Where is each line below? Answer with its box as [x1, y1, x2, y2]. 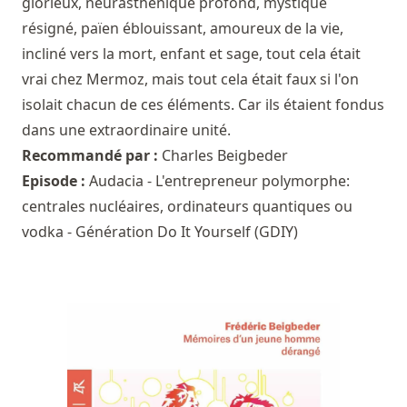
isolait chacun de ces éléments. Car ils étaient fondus [22, 94, 384, 115]
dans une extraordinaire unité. [22, 120, 231, 141]
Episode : [22, 171, 89, 192]
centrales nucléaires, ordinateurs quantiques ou [22, 196, 352, 217]
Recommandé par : [22, 145, 162, 166]
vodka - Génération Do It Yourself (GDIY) [22, 222, 298, 243]
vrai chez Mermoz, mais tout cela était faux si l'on [22, 69, 359, 90]
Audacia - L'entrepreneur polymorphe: [89, 171, 350, 192]
